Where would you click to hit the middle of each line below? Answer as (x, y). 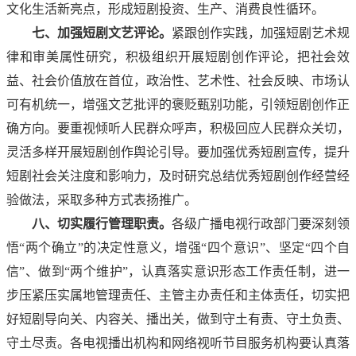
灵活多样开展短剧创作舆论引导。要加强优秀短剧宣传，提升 (178, 152)
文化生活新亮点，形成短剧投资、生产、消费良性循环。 (165, 9)
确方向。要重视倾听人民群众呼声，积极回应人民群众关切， (178, 128)
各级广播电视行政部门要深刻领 (261, 223)
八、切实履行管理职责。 (102, 223)
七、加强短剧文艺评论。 (102, 33)
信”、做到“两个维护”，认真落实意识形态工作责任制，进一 (178, 271)
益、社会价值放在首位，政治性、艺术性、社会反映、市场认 (178, 80)
